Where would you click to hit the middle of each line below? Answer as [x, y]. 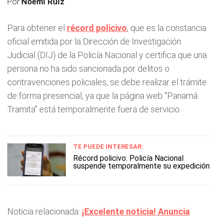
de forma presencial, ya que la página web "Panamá [102, 96]
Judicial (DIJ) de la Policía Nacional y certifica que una [107, 55]
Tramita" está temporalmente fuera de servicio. [94, 109]
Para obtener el [37, 28]
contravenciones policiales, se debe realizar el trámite [107, 82]
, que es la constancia [167, 28]
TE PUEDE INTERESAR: [108, 147]
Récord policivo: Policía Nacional [128, 158]
